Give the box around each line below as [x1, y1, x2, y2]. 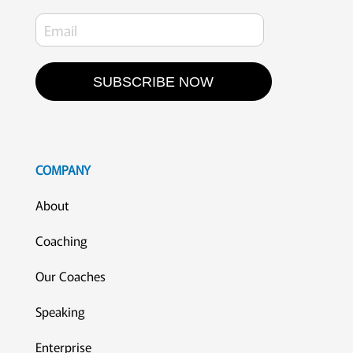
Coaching [35, 231, 87, 251]
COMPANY [35, 161, 91, 180]
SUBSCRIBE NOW [93, 74, 214, 91]
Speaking [35, 302, 85, 321]
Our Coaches [35, 266, 106, 286]
